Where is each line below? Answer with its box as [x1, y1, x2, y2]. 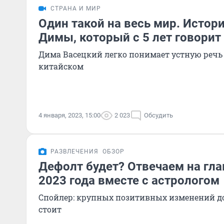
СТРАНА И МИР [50, 5, 101, 12]
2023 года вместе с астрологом [38, 173, 219, 187]
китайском [38, 61, 83, 71]
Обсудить [144, 111, 173, 119]
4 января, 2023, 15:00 [38, 111, 100, 119]
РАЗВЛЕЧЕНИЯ [50, 148, 98, 155]
